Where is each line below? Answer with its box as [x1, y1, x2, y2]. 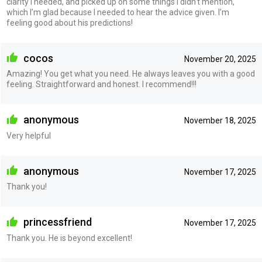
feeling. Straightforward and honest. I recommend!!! [6, 80, 196, 89]
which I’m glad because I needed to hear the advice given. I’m [6, 7, 229, 17]
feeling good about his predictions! [6, 18, 133, 27]
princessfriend [20, 216, 92, 229]
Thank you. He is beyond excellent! [6, 233, 132, 243]
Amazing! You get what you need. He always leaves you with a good [6, 69, 255, 79]
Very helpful [6, 130, 51, 140]
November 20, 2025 [184, 54, 256, 64]
